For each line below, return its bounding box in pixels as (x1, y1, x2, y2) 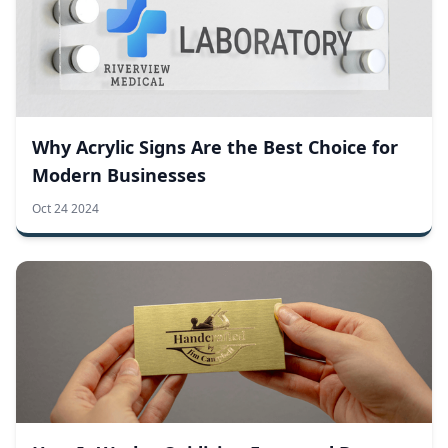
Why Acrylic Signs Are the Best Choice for (32, 135, 398, 160)
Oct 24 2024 (32, 200, 99, 218)
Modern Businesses (32, 163, 206, 188)
